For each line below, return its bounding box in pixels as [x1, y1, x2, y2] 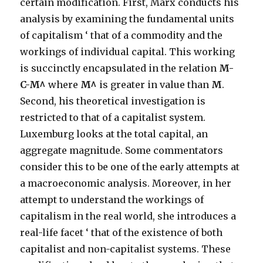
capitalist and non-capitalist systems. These [20, 243, 231, 255]
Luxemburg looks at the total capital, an [20, 128, 208, 140]
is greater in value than [97, 79, 212, 90]
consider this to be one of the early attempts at [20, 161, 240, 173]
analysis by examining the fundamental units [20, 13, 235, 25]
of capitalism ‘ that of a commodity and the [20, 29, 223, 41]
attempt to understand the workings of [20, 194, 204, 205]
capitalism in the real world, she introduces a [20, 210, 237, 222]
